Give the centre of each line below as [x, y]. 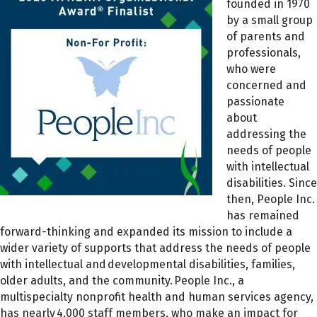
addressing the [266, 134]
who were [251, 69]
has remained [263, 215]
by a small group [270, 20]
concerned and [266, 85]
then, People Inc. [271, 199]
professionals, [264, 52]
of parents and [266, 36]
